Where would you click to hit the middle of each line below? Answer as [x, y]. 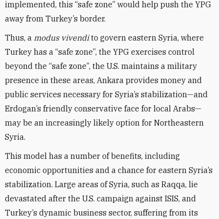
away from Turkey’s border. [55, 19]
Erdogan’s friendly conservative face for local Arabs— [103, 109]
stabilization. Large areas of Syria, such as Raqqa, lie [101, 184]
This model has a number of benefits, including [92, 156]
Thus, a [19, 38]
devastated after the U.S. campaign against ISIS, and [100, 198]
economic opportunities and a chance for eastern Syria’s [109, 170]
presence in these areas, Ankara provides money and [103, 80]
